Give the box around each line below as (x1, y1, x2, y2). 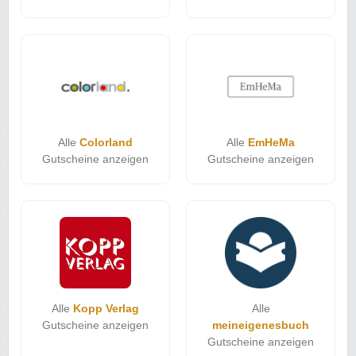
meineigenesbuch (212, 318, 309, 331)
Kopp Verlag (73, 301, 139, 315)
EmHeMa (248, 135, 295, 149)
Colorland (79, 135, 133, 149)
